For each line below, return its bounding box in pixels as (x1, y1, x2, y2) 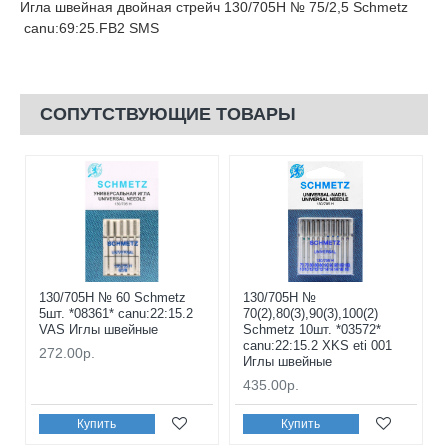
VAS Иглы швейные (39, 322, 158, 338)
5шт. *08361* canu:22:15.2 (39, 306, 193, 322)
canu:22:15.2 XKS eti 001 (242, 338, 392, 354)
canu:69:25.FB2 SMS (20, 19, 159, 36)
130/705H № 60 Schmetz (39, 290, 186, 306)
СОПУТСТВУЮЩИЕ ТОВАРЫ (40, 103, 296, 124)
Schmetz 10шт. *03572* (242, 322, 381, 338)
